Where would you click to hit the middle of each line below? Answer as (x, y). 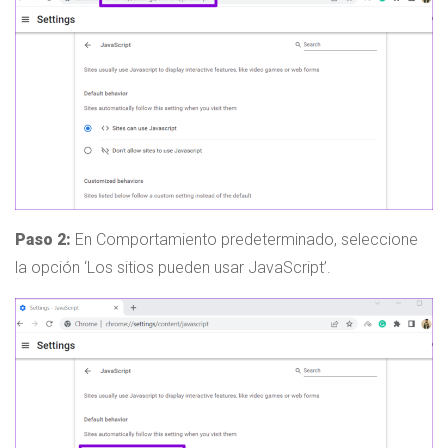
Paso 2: (43, 240)
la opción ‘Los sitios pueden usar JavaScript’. (173, 268)
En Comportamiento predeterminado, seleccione (244, 240)
